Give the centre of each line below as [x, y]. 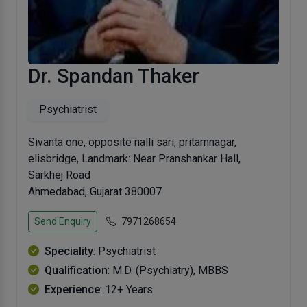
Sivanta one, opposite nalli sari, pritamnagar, [132, 143]
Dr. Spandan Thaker [114, 76]
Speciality [69, 251]
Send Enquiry [63, 222]
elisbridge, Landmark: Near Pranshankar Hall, [134, 159]
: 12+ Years [126, 290]
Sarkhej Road [59, 175]
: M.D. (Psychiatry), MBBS [168, 271]
